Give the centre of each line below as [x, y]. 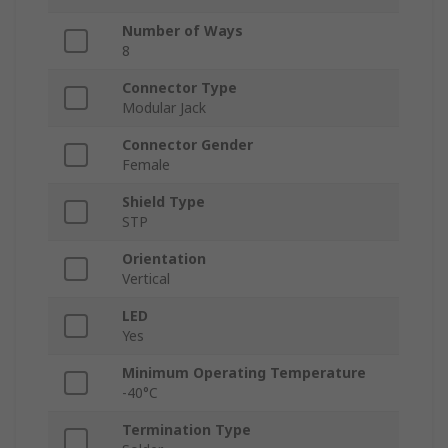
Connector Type [179, 88]
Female [146, 165]
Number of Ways [182, 31]
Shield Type [163, 202]
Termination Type [186, 430]
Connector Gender [187, 145]
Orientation [164, 259]
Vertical [146, 279]
